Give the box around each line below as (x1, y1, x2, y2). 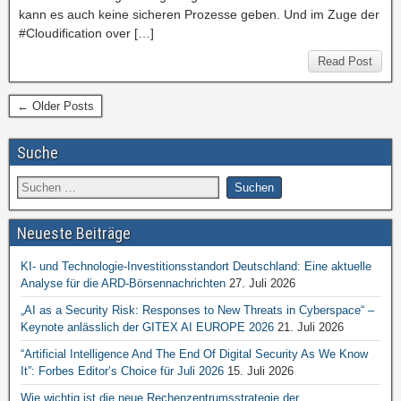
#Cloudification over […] (19, 26, 154, 40)
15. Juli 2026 (227, 364, 294, 378)
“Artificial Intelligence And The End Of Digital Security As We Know (21, 347, 368, 361)
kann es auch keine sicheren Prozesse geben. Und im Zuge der (19, 7, 380, 21)
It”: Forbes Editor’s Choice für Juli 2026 (21, 364, 224, 378)
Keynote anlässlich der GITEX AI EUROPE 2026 (21, 320, 274, 334)
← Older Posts (17, 99, 94, 113)
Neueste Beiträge (17, 224, 131, 243)
